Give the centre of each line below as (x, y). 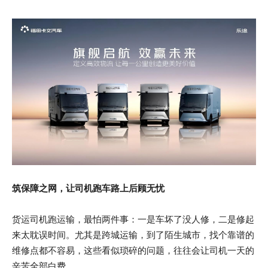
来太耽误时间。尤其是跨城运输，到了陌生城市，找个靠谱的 (133, 234)
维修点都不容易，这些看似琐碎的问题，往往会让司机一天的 (133, 250)
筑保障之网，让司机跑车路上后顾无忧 (88, 188)
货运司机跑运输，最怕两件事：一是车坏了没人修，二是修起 (133, 219)
